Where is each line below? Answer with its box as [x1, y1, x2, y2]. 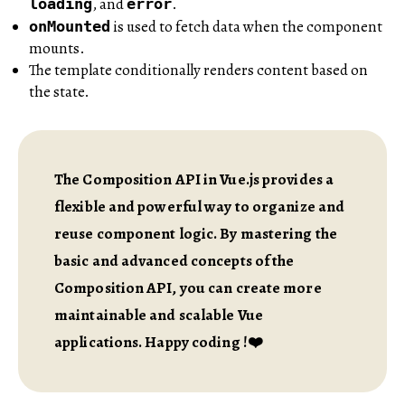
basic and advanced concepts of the [54, 250, 295, 271]
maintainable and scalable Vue [54, 304, 263, 325]
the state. [29, 80, 89, 102]
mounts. [29, 37, 85, 59]
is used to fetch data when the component [113, 15, 382, 37]
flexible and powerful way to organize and [54, 195, 345, 217]
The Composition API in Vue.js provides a [54, 168, 334, 190]
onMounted [29, 16, 110, 35]
